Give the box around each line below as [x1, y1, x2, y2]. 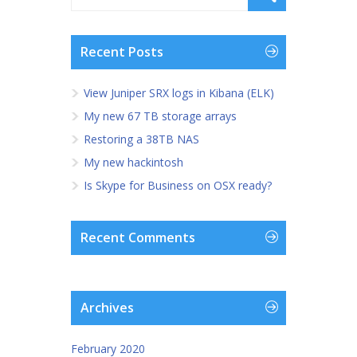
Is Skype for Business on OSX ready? [84, 178, 272, 193]
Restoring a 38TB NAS [84, 131, 199, 147]
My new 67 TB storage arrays [84, 108, 237, 124]
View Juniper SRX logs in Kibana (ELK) [84, 85, 274, 100]
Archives [80, 299, 134, 316]
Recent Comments [80, 229, 195, 246]
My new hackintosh [84, 155, 183, 170]
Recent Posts [80, 43, 163, 61]
